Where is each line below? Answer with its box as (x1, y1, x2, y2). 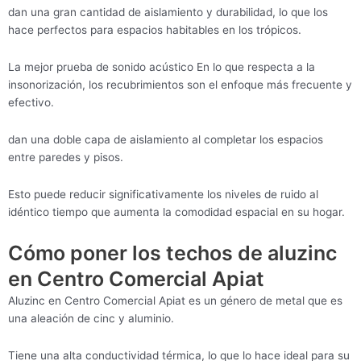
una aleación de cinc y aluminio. (8, 312, 174, 326)
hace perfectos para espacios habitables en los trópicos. (8, 23, 301, 37)
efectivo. (8, 96, 54, 110)
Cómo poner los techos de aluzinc (8, 241, 337, 266)
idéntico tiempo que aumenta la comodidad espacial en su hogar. (8, 205, 345, 219)
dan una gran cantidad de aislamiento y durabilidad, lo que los (8, 6, 328, 19)
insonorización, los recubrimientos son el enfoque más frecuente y (8, 78, 352, 92)
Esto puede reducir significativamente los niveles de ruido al (8, 188, 318, 201)
